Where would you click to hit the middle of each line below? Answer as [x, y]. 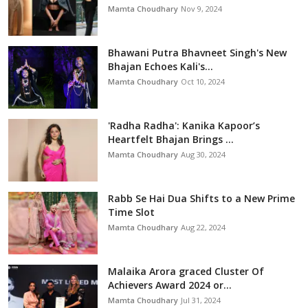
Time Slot [131, 212]
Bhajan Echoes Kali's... [161, 66]
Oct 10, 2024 [203, 81]
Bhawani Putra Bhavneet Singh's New [197, 52]
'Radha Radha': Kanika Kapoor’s [184, 125]
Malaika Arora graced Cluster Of [186, 271]
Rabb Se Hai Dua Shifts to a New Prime [201, 198]
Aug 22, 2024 [203, 227]
